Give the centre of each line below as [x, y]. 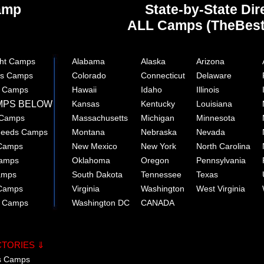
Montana [88, 132]
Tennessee [161, 174]
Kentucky [158, 103]
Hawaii [84, 89]
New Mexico [95, 146]
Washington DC [101, 202]
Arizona [210, 61]
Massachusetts [100, 118]
